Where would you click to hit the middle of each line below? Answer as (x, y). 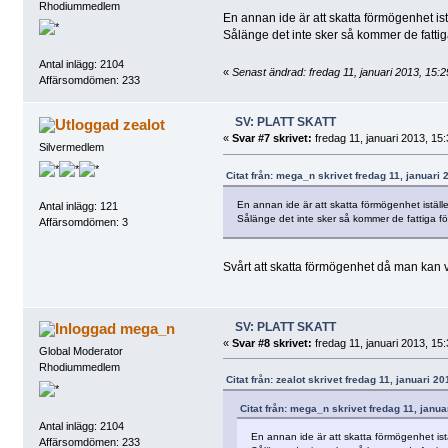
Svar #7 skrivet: (271, 138)
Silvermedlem (71, 147)
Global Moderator (80, 351)
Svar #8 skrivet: (271, 342)
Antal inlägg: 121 (78, 205)
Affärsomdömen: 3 (83, 221)
